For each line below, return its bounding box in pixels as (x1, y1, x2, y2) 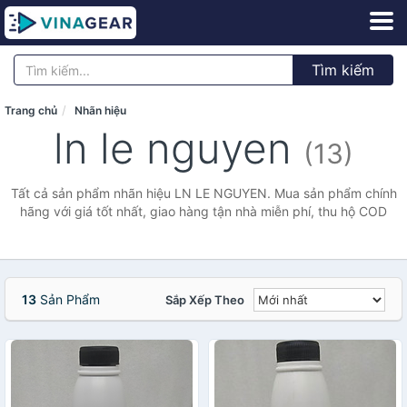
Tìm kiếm (312, 61, 374, 79)
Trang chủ (5, 104, 57, 117)
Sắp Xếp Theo (165, 293, 244, 307)
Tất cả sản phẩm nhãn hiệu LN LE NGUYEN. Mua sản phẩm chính (10, 185, 397, 201)
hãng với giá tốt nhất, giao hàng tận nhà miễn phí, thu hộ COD (20, 203, 387, 219)
